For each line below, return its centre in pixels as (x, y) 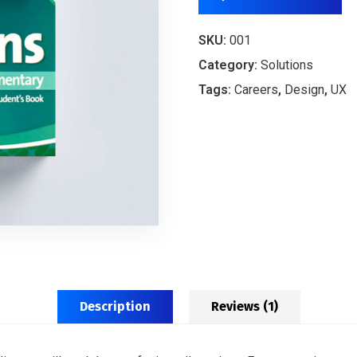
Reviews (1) (244, 306)
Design (304, 90)
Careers (256, 90)
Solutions (287, 65)
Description (115, 306)
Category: (229, 65)
